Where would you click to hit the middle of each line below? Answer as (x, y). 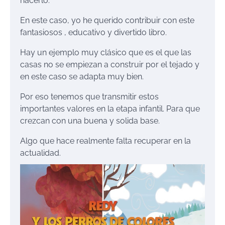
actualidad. (40, 153)
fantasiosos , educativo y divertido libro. (93, 32)
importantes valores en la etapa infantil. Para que (110, 108)
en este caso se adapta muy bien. (82, 76)
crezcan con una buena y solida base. (90, 121)
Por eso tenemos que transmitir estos (89, 96)
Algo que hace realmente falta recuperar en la (105, 141)
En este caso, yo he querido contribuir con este (107, 20)
